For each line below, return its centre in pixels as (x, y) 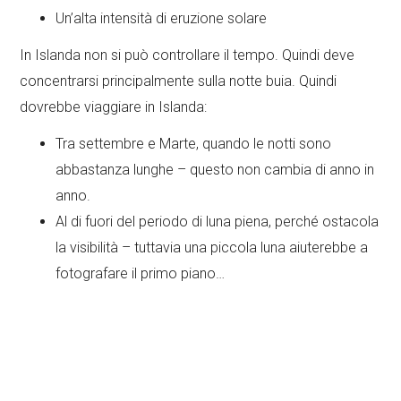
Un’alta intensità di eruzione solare (162, 19)
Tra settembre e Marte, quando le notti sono (194, 144)
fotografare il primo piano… (141, 274)
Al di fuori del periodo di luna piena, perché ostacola (218, 222)
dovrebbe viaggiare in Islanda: (114, 107)
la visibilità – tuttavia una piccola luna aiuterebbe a (212, 248)
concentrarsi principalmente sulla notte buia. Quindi (179, 81)
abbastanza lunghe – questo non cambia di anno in (215, 170)
